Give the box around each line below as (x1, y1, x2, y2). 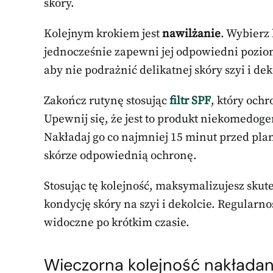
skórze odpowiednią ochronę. (44, 148, 197, 163)
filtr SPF (169, 93, 211, 108)
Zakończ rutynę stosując (44, 93, 169, 108)
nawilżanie (162, 26, 221, 41)
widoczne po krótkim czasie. (44, 215, 190, 230)
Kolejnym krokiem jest (44, 26, 162, 41)
